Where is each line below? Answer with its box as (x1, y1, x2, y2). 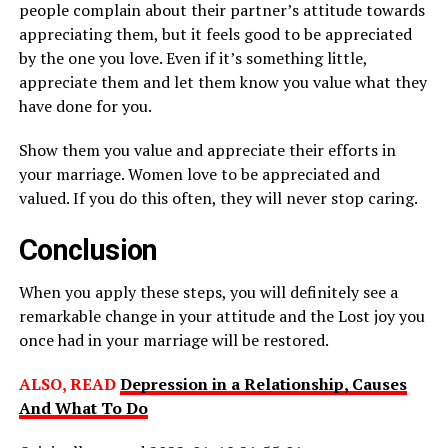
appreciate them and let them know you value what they (18, 71, 427, 94)
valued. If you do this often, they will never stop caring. (18, 187, 418, 210)
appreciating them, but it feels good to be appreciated (18, 23, 412, 46)
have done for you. (18, 95, 152, 118)
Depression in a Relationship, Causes (119, 373, 407, 396)
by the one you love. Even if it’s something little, (18, 47, 367, 70)
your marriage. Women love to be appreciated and (18, 163, 380, 186)
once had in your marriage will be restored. (18, 329, 329, 352)
